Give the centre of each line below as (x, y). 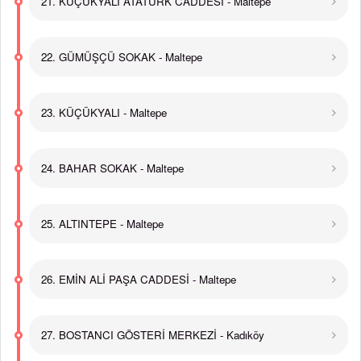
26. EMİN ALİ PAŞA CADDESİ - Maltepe (139, 279)
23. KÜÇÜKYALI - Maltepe (104, 112)
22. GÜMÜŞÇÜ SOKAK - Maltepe (122, 57)
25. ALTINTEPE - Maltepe (102, 224)
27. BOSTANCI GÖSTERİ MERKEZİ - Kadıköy (153, 335)
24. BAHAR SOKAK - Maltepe (112, 168)
